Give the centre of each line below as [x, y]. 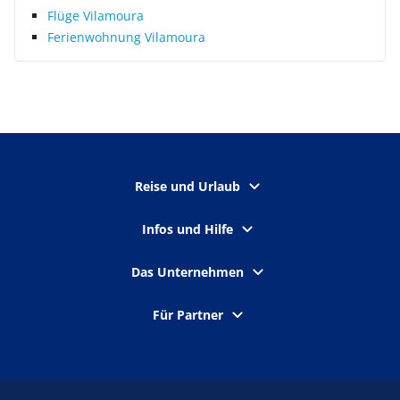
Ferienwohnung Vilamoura [126, 37]
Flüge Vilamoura [96, 16]
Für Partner [187, 315]
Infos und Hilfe [187, 229]
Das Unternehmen [187, 272]
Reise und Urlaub [187, 186]
